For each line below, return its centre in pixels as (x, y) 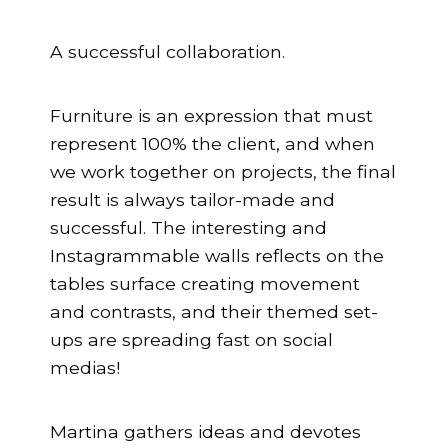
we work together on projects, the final (223, 171)
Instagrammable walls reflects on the (217, 255)
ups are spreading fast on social (191, 339)
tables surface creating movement (205, 283)
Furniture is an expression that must (211, 115)
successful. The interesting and (188, 227)
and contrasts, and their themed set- (214, 311)
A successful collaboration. (167, 51)
